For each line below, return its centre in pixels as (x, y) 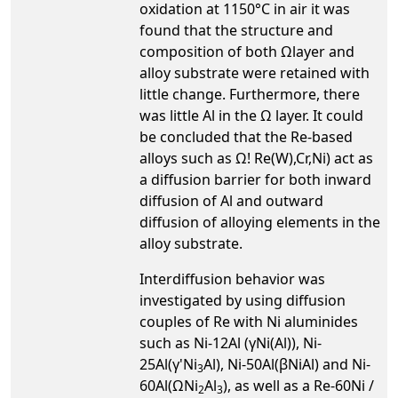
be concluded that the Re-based (246, 136)
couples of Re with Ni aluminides (249, 321)
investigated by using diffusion (243, 300)
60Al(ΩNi (169, 385)
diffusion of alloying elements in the (260, 222)
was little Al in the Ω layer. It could (251, 115)
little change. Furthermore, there (250, 94)
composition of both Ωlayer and (247, 51)
